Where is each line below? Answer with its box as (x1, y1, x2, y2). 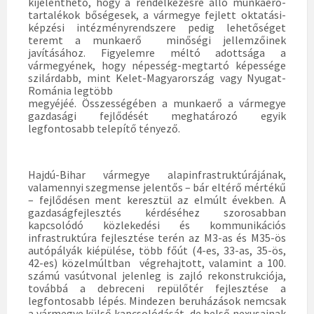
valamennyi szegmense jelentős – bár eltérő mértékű (28, 180, 286, 194)
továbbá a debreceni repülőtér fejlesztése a (28, 281, 286, 295)
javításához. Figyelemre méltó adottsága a (28, 46, 286, 60)
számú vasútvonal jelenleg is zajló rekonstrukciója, (28, 268, 286, 282)
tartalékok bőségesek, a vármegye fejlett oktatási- (28, 8, 286, 22)
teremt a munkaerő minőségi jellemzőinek (28, 33, 286, 47)
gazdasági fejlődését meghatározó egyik (28, 109, 286, 123)
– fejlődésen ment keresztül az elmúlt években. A (28, 193, 286, 207)
